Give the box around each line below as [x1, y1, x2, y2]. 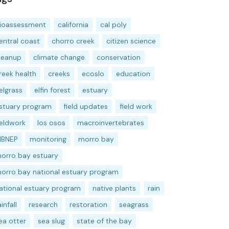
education [116, 69, 150, 78]
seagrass [119, 200, 149, 209]
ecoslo [82, 69, 104, 78]
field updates [63, 102, 108, 111]
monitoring [30, 134, 66, 144]
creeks [48, 69, 70, 78]
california [58, 20, 88, 29]
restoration [70, 200, 107, 209]
